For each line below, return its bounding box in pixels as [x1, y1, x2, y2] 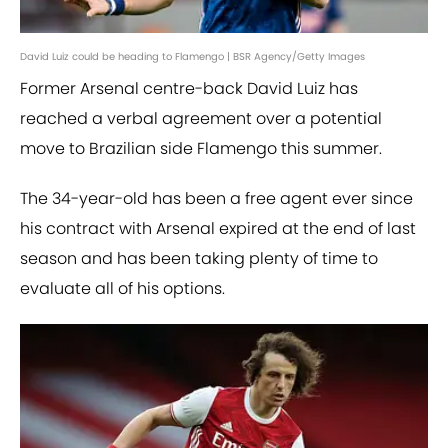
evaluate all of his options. [20, 277, 225, 301]
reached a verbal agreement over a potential [20, 107, 382, 131]
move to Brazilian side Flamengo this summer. [20, 137, 382, 161]
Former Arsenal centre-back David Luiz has [20, 77, 358, 101]
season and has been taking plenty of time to [20, 247, 378, 271]
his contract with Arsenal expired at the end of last [20, 217, 416, 241]
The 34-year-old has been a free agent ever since [20, 187, 413, 211]
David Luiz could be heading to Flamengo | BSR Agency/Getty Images [20, 49, 365, 65]
